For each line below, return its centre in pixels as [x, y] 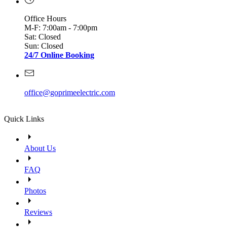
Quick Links [24, 119]
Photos [35, 191]
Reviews [38, 212]
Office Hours [45, 19]
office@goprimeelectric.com [70, 93]
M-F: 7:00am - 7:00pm [61, 28]
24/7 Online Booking [59, 55]
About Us [40, 148]
